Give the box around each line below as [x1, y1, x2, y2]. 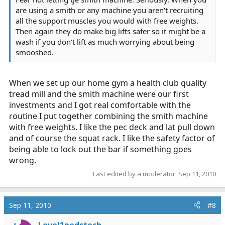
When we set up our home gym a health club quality [9, 77, 206, 88]
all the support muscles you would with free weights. [16, 16, 198, 26]
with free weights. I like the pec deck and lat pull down [9, 122, 215, 133]
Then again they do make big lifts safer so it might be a [16, 26, 205, 36]
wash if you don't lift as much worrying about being [16, 37, 194, 47]
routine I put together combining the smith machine [9, 110, 208, 122]
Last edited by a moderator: [93, 169, 178, 178]
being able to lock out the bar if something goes [9, 144, 192, 155]
